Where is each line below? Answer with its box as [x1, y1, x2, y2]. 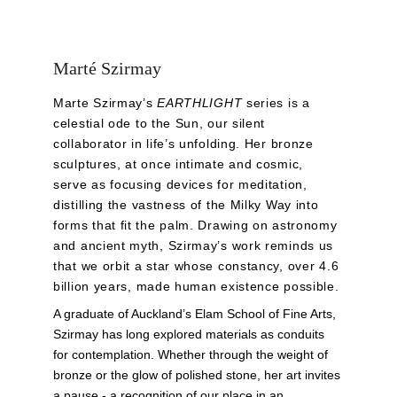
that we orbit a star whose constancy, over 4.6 [53, 259, 343, 273]
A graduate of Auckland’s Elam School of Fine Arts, [53, 307, 339, 321]
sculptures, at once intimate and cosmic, [53, 157, 307, 171]
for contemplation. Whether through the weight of [53, 347, 331, 362]
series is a [242, 96, 315, 110]
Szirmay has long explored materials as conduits [53, 327, 328, 341]
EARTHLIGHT [157, 96, 243, 110]
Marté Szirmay [53, 58, 161, 78]
